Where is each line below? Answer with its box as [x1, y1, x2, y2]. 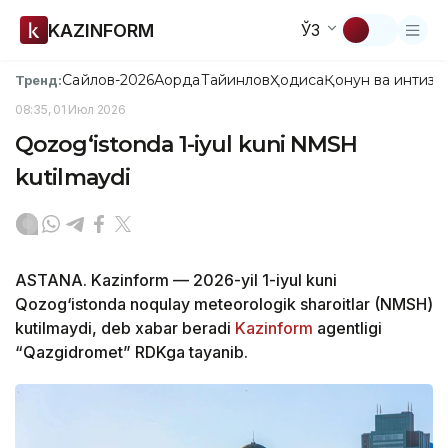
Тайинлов [200, 71, 271, 89]
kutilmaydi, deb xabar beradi [15, 318, 235, 338]
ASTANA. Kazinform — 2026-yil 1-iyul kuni [15, 270, 337, 290]
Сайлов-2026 [62, 71, 155, 89]
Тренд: [15, 71, 63, 88]
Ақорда [154, 71, 201, 89]
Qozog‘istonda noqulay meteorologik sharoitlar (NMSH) [15, 294, 433, 314]
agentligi [313, 318, 382, 338]
